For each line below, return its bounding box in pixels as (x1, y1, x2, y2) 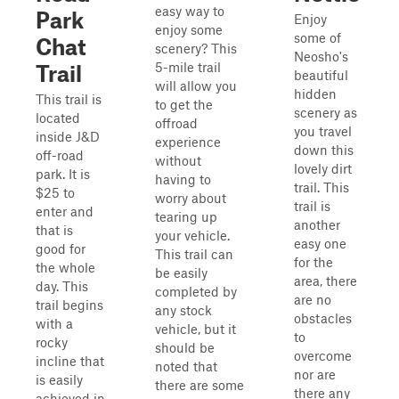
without (155, 152, 201, 168)
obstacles (294, 310, 352, 326)
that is (36, 222, 73, 238)
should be (155, 339, 215, 355)
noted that (155, 358, 217, 374)
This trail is (36, 91, 102, 107)
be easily (155, 265, 208, 281)
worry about (155, 190, 226, 206)
